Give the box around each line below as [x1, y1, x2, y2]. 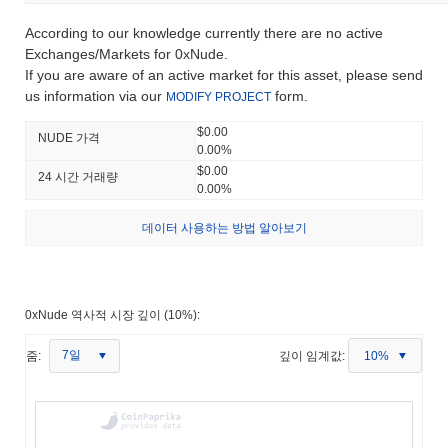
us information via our [25, 87, 166, 104]
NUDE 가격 [38, 130, 100, 145]
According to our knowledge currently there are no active [25, 24, 383, 41]
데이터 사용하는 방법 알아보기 [141, 220, 307, 235]
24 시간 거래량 [38, 169, 118, 184]
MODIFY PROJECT [166, 89, 271, 104]
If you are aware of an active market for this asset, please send [25, 66, 423, 83]
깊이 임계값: [279, 348, 345, 363]
